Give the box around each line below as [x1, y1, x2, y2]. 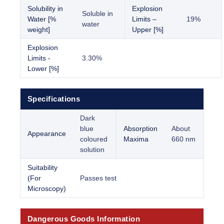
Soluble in [82, 9, 113, 18]
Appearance [27, 129, 66, 138]
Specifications [27, 94, 80, 103]
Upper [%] [132, 25, 163, 34]
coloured [80, 135, 107, 143]
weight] [27, 25, 50, 34]
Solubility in [27, 4, 63, 13]
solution [80, 145, 104, 154]
